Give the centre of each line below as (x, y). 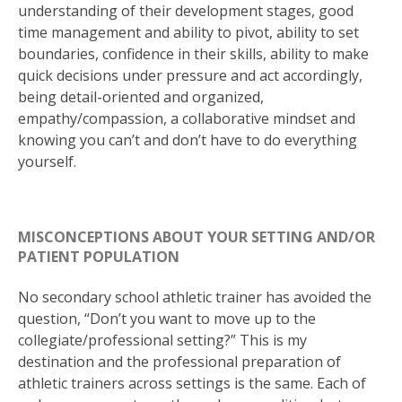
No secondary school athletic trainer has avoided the (195, 297)
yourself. (47, 162)
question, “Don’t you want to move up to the (167, 318)
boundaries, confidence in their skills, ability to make (193, 54)
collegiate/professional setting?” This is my (162, 340)
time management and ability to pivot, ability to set (188, 33)
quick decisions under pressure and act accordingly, (190, 76)
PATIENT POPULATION (99, 257)
